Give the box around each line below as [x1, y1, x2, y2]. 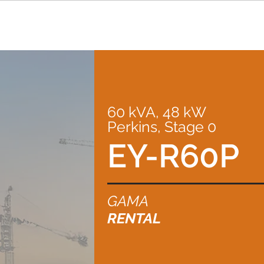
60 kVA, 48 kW [107, 103, 206, 121]
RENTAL [107, 209, 161, 227]
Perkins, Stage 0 [107, 118, 216, 136]
